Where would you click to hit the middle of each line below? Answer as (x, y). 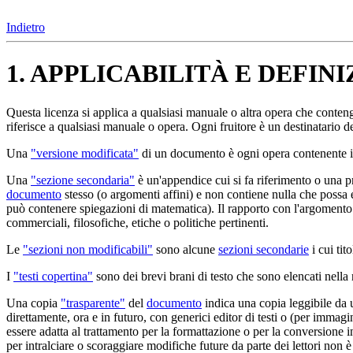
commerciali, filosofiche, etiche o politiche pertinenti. (137, 222)
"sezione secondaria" (83, 180)
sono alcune (186, 249)
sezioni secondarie (264, 249)
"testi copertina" (53, 276)
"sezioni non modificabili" (88, 249)
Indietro (26, 27)
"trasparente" (93, 303)
